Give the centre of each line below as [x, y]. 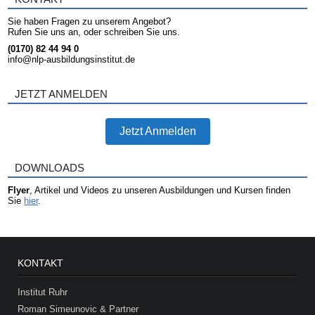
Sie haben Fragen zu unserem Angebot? [90, 22]
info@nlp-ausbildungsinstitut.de [72, 60]
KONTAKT [41, 263]
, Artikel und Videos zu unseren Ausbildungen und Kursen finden [160, 191]
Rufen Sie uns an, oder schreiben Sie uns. [94, 32]
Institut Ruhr [43, 292]
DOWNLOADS [50, 168]
